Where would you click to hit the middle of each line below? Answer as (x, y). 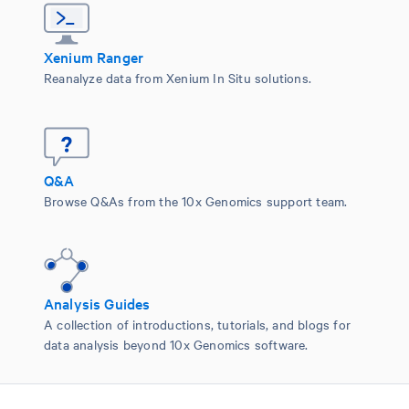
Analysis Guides (97, 304)
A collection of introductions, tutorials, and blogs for (198, 325)
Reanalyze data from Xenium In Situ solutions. (178, 78)
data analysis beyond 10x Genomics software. (176, 345)
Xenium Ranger (94, 57)
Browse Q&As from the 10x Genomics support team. (196, 201)
